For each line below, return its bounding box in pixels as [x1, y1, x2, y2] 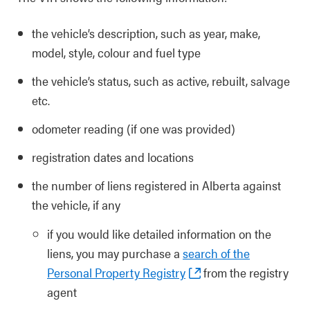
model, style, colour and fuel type [32, 44, 201, 61]
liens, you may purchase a [47, 244, 183, 262]
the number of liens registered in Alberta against [32, 176, 281, 194]
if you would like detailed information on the [47, 225, 271, 242]
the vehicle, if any [32, 196, 120, 213]
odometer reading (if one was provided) [32, 120, 235, 137]
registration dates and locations [32, 148, 194, 165]
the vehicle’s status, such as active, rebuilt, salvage [32, 72, 290, 89]
